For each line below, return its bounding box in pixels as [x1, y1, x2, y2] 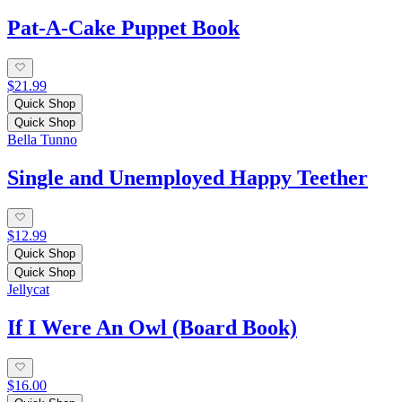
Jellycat [7, 282, 49, 298]
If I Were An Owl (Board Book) [7, 316, 297, 340]
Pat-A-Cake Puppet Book [7, 15, 240, 39]
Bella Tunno [7, 132, 77, 148]
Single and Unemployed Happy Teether [7, 165, 368, 189]
